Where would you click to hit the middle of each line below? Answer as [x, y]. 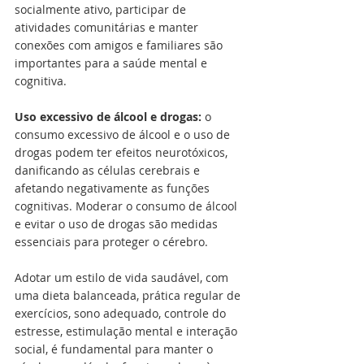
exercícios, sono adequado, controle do [122, 314]
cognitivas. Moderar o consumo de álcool [128, 206]
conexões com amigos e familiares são [120, 45]
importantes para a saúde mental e [113, 63]
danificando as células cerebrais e [109, 171]
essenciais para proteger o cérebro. [111, 242]
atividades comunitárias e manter [108, 28]
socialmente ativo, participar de [102, 10]
